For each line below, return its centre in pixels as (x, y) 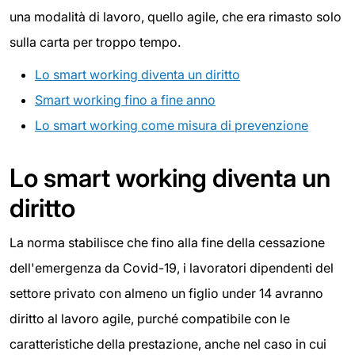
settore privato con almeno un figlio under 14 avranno (166, 294)
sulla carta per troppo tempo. (95, 42)
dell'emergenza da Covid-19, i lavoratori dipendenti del (172, 268)
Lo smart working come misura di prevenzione (172, 126)
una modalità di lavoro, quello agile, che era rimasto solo (176, 16)
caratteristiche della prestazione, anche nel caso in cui (168, 344)
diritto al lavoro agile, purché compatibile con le (150, 319)
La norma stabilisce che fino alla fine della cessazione (167, 243)
